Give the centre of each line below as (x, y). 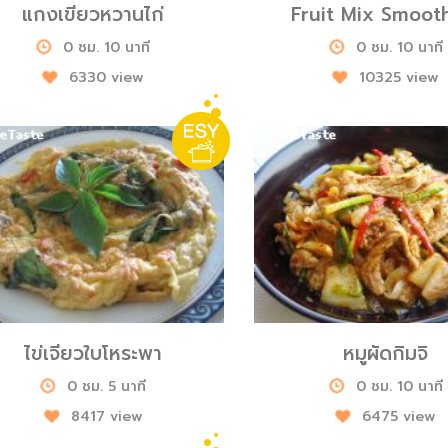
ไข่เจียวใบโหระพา (92, 353)
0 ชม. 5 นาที (107, 386)
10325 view (399, 77)
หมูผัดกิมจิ (385, 353)
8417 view (106, 416)
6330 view (107, 77)
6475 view (399, 416)
